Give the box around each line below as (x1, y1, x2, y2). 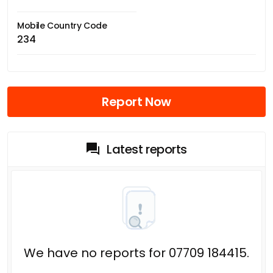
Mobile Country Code (17, 19, 107, 32)
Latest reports (107, 140, 187, 158)
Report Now (102, 93, 171, 110)
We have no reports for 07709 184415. (24, 244, 249, 261)
